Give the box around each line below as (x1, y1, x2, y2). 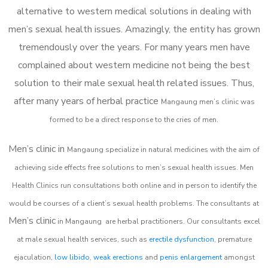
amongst (221, 252, 255, 262)
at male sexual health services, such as (16, 234, 149, 244)
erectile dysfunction (148, 234, 214, 244)
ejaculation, (13, 252, 54, 262)
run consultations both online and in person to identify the (58, 180, 257, 190)
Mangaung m (160, 96, 206, 106)
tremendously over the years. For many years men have (18, 40, 250, 54)
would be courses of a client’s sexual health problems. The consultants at (9, 198, 259, 208)
